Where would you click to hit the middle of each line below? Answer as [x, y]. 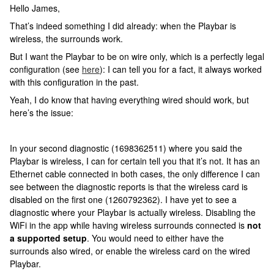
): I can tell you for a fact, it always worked [181, 69]
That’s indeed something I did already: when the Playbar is [123, 26]
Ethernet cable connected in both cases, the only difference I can [135, 174]
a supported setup [48, 238]
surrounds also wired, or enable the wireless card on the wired [130, 251]
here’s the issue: [42, 113]
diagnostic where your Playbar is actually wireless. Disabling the [133, 212]
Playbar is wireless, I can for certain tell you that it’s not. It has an [135, 161]
